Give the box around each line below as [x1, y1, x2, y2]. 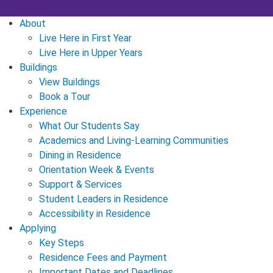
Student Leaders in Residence [39, 193, 168, 205]
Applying [19, 222, 56, 235]
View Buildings [39, 76, 100, 88]
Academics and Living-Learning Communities [39, 135, 229, 147]
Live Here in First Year [39, 32, 132, 44]
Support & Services [39, 179, 122, 191]
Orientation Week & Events [39, 164, 154, 176]
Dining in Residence [39, 149, 121, 161]
